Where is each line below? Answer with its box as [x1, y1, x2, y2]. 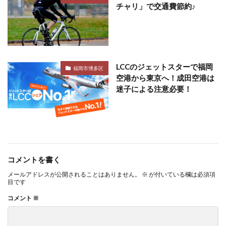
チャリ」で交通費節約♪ [116, 1, 196, 11]
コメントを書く [8, 154, 61, 164]
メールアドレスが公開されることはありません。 [8, 170, 141, 178]
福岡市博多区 [73, 65, 103, 71]
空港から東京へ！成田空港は [116, 73, 214, 83]
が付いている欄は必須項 [148, 170, 215, 178]
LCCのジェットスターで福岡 [116, 62, 213, 72]
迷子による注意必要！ [116, 84, 192, 94]
